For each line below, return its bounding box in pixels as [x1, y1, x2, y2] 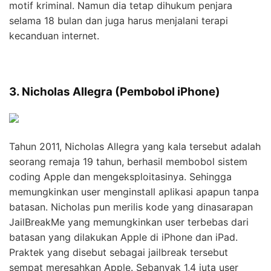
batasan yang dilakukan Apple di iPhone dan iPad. [9, 231, 238, 244]
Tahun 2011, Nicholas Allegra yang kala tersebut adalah [9, 140, 261, 153]
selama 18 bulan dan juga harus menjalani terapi [9, 15, 228, 27]
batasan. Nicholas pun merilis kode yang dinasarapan [9, 201, 253, 214]
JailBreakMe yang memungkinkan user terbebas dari [9, 216, 249, 229]
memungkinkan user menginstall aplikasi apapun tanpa [9, 186, 259, 198]
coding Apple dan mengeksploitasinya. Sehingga [9, 171, 232, 183]
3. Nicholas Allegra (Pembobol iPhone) [9, 85, 220, 99]
